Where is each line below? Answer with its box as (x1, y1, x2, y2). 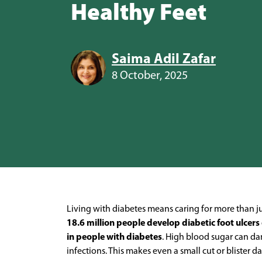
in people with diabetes (67, 233, 162, 242)
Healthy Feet (70, 2, 206, 26)
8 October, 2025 (111, 70, 188, 82)
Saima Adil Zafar (111, 52, 216, 67)
